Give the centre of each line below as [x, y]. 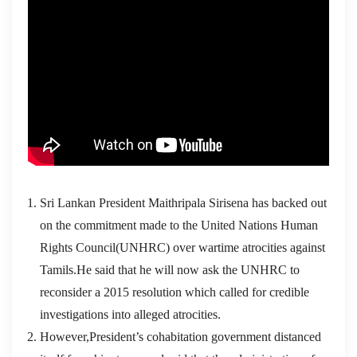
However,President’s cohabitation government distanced [180, 336]
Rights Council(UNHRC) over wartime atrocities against [182, 247]
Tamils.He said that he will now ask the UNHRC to [170, 269]
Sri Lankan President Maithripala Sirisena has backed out [183, 202]
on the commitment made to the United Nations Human [179, 225]
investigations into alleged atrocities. [130, 314]
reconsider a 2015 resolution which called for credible [175, 292]
